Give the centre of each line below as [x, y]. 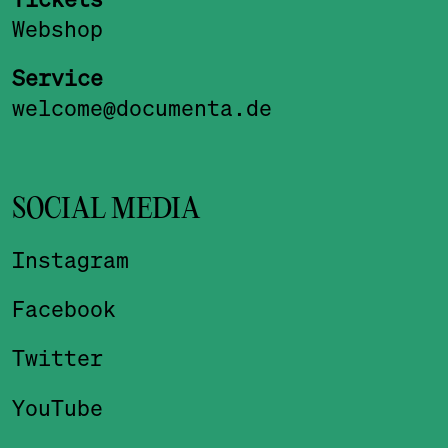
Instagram [70, 260]
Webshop [57, 29]
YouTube [57, 407]
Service [57, 78]
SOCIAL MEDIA [105, 211]
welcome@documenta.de [141, 108]
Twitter [57, 358]
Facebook [63, 309]
